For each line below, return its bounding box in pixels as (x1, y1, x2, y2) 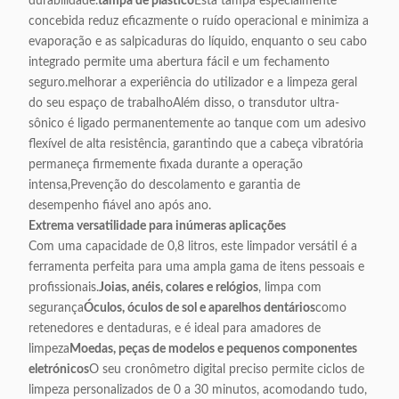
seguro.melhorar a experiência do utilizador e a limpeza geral (28, 77, 357, 89)
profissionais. (28, 281, 99, 294)
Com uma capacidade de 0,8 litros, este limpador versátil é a (28, 240, 357, 253)
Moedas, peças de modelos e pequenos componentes (69, 343, 357, 355)
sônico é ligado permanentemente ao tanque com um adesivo (28, 118, 366, 130)
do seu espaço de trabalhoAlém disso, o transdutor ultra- (28, 97, 339, 110)
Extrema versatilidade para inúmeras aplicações (28, 220, 286, 232)
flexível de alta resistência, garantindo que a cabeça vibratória (28, 138, 363, 151)
